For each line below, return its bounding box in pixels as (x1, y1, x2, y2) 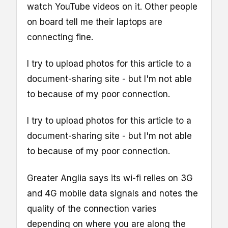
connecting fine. (27, 32, 93, 43)
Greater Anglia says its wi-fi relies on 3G (27, 173, 193, 183)
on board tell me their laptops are (27, 17, 162, 27)
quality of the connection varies (27, 203, 157, 214)
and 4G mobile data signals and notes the (27, 188, 198, 198)
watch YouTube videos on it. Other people (27, 2, 197, 12)
